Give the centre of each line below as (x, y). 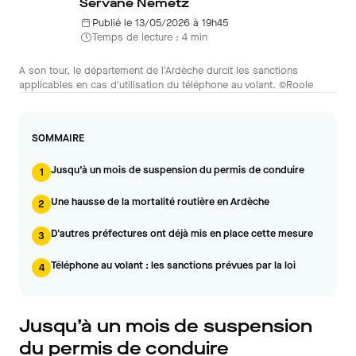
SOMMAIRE (58, 138)
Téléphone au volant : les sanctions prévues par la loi (173, 265)
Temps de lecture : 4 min (150, 37)
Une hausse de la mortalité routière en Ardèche (160, 201)
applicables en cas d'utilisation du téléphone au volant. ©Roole (166, 85)
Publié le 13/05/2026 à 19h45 (160, 23)
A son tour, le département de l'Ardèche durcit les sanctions (159, 70)
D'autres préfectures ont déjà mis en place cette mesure (182, 233)
